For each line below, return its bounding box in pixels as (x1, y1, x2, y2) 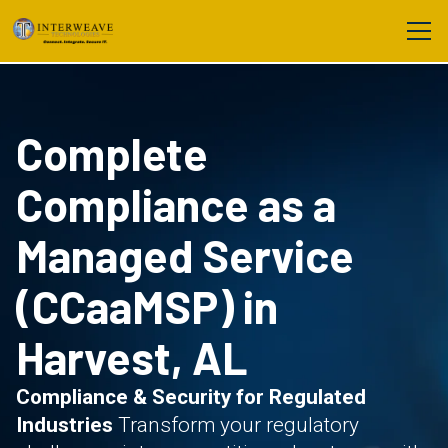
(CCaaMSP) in (16, 279, 278, 333)
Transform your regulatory (113, 413, 359, 437)
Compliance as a (16, 177, 336, 231)
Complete (16, 126, 208, 180)
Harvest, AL (16, 330, 248, 384)
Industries (16, 413, 113, 437)
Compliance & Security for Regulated (16, 385, 366, 409)
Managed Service (16, 228, 354, 282)
